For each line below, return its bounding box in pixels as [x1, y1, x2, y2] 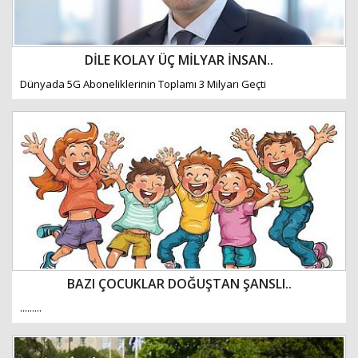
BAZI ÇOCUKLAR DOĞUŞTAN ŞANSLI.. [66, 275, 292, 292]
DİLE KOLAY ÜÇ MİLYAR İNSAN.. [85, 51, 273, 69]
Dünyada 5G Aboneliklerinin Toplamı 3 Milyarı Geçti [20, 77, 266, 91]
